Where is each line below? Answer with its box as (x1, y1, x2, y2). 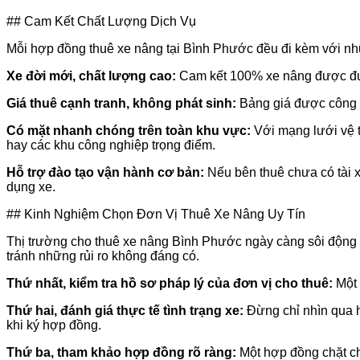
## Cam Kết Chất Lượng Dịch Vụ (6, 14, 196, 28)
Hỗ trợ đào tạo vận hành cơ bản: (6, 165, 204, 179)
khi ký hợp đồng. (6, 317, 101, 332)
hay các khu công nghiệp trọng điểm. (6, 137, 215, 152)
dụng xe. (6, 179, 55, 194)
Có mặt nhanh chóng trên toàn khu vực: (6, 123, 251, 137)
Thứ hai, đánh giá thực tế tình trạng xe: (6, 303, 243, 317)
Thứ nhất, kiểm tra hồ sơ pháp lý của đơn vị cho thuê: (6, 276, 333, 290)
